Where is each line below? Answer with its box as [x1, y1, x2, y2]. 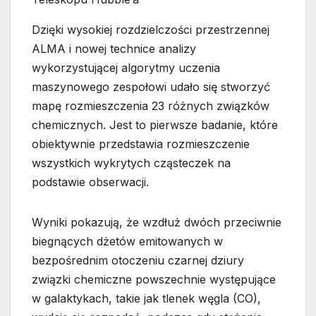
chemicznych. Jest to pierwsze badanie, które [32, 117, 278, 132]
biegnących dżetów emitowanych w [32, 233, 223, 248]
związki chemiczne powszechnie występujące [32, 272, 276, 286]
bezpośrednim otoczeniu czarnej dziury [32, 253, 244, 267]
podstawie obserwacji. [32, 174, 149, 189]
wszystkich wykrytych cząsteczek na [32, 155, 231, 170]
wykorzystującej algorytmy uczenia [32, 60, 220, 75]
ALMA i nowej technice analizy [32, 41, 196, 56]
